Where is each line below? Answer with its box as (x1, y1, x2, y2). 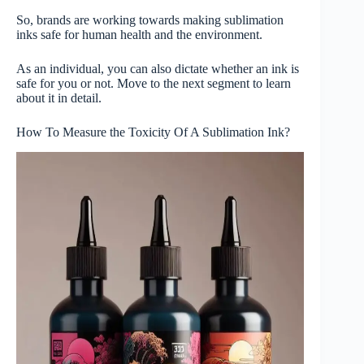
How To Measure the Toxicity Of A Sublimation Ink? (16, 125, 293, 140)
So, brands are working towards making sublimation (16, 13, 284, 28)
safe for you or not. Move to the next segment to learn (16, 76, 291, 91)
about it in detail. (16, 91, 105, 106)
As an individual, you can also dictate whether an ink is (16, 62, 299, 76)
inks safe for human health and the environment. (16, 28, 266, 42)
